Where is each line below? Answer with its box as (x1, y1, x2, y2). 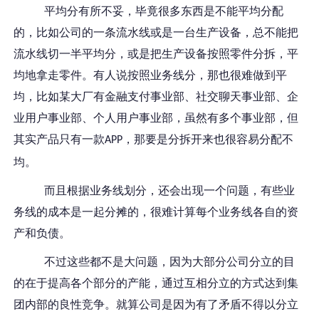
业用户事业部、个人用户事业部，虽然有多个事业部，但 (14, 112, 299, 125)
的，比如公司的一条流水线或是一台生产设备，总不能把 (14, 26, 299, 39)
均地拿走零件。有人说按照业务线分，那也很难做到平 (14, 69, 288, 82)
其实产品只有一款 (14, 133, 105, 146)
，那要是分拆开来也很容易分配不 (122, 133, 294, 146)
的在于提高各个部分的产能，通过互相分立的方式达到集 (14, 277, 299, 290)
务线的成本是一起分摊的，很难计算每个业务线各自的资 (14, 206, 299, 219)
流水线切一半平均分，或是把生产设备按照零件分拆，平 (14, 48, 299, 61)
